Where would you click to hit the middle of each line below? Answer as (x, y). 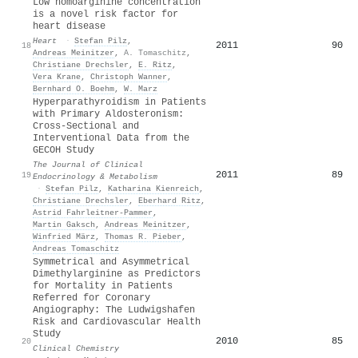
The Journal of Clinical (88, 164)
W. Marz (141, 88)
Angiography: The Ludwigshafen (114, 310)
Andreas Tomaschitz (76, 248)
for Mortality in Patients (103, 286)
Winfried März (64, 236)
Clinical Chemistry (76, 348)
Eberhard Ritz (169, 200)
